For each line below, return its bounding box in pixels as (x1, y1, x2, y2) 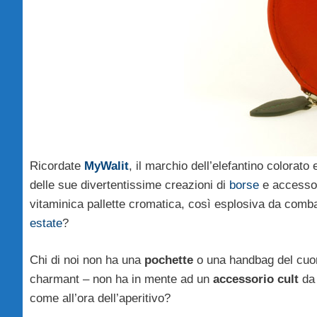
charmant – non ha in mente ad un (30, 272, 213, 287)
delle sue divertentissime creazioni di (30, 178, 229, 192)
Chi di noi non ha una (30, 253, 144, 267)
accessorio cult (213, 272, 299, 287)
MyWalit (84, 158, 129, 173)
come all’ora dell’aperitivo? (30, 292, 171, 306)
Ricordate (30, 158, 84, 173)
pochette (144, 253, 193, 267)
